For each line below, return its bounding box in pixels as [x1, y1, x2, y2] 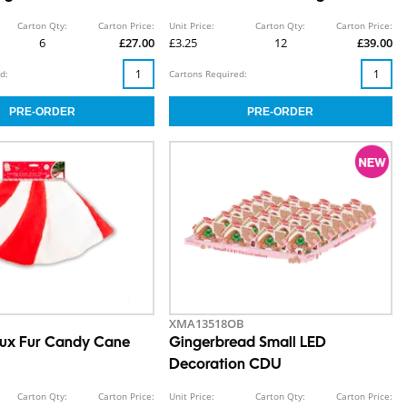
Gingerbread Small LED [168, 336, 326, 352]
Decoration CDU [168, 358, 282, 373]
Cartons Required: [168, 67, 247, 81]
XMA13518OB [168, 315, 244, 333]
